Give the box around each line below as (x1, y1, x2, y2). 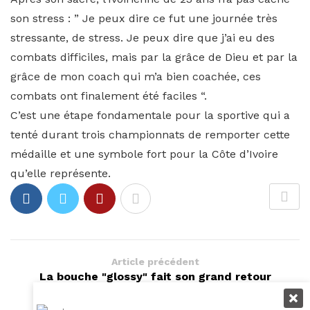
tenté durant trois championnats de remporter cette (10, 128, 290, 141)
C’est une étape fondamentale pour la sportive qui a (10, 109, 290, 122)
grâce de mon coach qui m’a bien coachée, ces (10, 70, 261, 83)
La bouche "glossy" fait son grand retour (39, 270, 271, 283)
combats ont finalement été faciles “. (10, 89, 207, 102)
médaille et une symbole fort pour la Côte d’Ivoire (10, 147, 278, 161)
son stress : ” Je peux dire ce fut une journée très (10, 12, 277, 25)
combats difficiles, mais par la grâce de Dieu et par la (10, 51, 298, 64)
